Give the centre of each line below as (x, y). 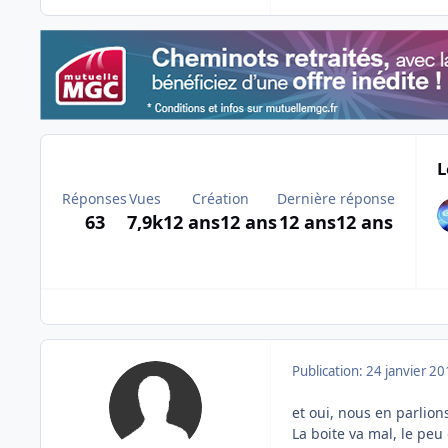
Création (220, 198)
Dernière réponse (336, 198)
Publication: (329, 370)
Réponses (94, 198)
